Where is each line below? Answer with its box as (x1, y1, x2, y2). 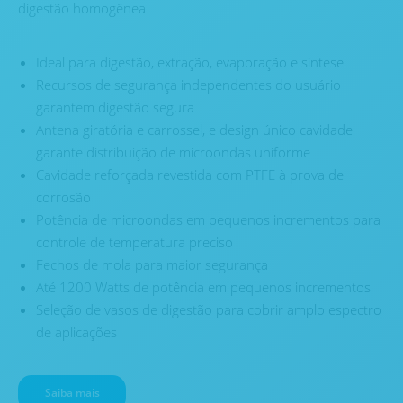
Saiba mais (44, 385, 100, 401)
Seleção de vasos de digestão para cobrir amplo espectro (36, 300, 381, 319)
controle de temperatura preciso (36, 233, 233, 252)
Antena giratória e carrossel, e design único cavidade (36, 121, 353, 139)
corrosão (36, 188, 91, 207)
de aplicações (36, 323, 117, 342)
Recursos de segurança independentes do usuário (36, 76, 341, 94)
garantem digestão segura (36, 98, 194, 117)
